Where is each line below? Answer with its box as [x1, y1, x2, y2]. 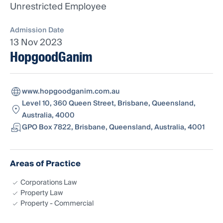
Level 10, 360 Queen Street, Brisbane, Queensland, [22, 98, 196, 110]
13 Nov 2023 [10, 35, 62, 51]
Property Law [20, 187, 63, 200]
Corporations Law [20, 177, 77, 189]
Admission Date [10, 24, 64, 37]
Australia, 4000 [22, 110, 75, 122]
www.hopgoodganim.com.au [22, 86, 119, 98]
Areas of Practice [10, 157, 81, 171]
